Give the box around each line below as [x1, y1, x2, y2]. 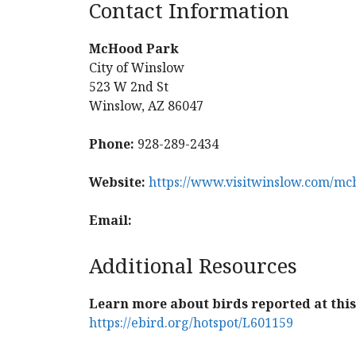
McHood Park [89, 40, 179, 57]
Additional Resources [89, 251, 297, 280]
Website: [89, 173, 145, 191]
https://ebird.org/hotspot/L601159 [89, 314, 293, 331]
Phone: [89, 135, 134, 153]
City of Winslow [89, 59, 184, 76]
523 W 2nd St [89, 78, 168, 95]
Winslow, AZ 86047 [89, 97, 203, 114]
